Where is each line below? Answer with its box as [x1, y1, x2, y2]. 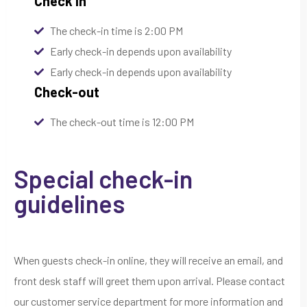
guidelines [14, 188, 125, 218]
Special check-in [14, 163, 193, 193]
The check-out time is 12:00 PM [49, 114, 194, 128]
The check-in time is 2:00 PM [49, 23, 183, 37]
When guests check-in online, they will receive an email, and [14, 253, 283, 267]
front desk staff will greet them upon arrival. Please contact [14, 273, 285, 287]
